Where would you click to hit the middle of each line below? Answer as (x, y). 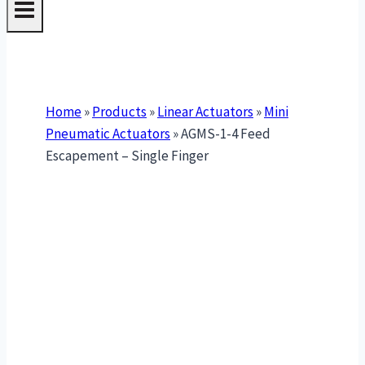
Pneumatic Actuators (108, 134)
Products (119, 112)
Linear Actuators (205, 112)
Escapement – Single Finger (127, 156)
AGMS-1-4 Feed (226, 134)
